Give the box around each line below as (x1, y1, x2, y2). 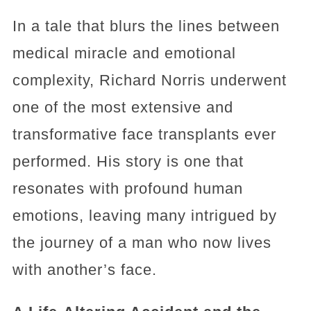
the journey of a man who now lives (12, 234, 271, 251)
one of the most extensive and (12, 99, 233, 116)
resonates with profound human (12, 180, 243, 197)
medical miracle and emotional (12, 44, 236, 62)
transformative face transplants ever (12, 126, 276, 143)
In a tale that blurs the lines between (12, 17, 280, 35)
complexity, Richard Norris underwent (12, 72, 287, 89)
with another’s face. (12, 261, 157, 278)
